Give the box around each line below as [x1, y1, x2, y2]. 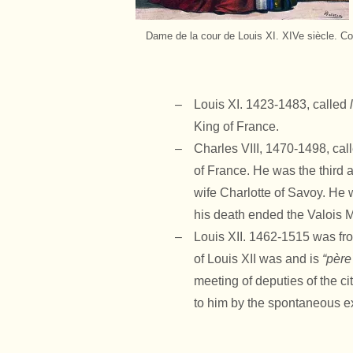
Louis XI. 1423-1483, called [194, 98, 350, 111]
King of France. [194, 120, 279, 133]
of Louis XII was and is [194, 252, 322, 266]
